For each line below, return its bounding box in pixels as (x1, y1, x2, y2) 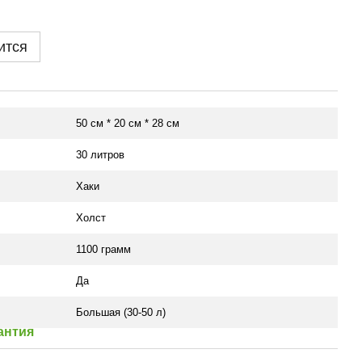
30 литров (76, 149, 124, 161)
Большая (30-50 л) (76, 306, 166, 318)
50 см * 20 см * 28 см (76, 117, 179, 129)
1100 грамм (76, 243, 131, 255)
